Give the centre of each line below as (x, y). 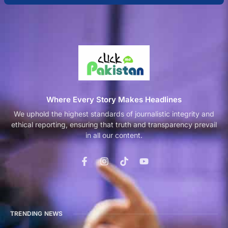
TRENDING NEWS (37, 214)
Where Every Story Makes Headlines (114, 100)
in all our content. (114, 135)
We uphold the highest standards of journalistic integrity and (114, 114)
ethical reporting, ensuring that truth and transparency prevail (114, 125)
